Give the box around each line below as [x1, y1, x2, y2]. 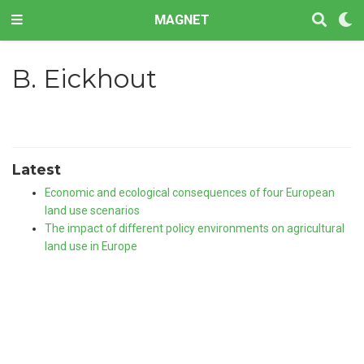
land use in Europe [45, 240, 137, 253]
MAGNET [154, 12, 210, 28]
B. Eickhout [11, 63, 157, 94]
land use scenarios [45, 204, 140, 218]
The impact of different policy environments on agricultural [45, 222, 344, 236]
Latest [12, 161, 61, 179]
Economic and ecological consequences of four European [45, 186, 335, 200]
